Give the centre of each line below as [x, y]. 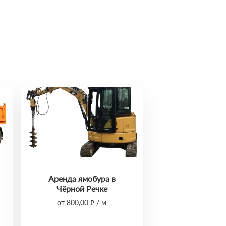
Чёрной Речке [82, 188]
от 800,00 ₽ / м [82, 203]
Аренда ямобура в [82, 178]
